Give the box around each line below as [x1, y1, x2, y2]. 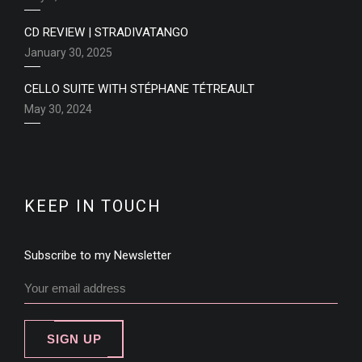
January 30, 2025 [24, 46, 112, 59]
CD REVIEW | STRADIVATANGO [24, 25, 188, 40]
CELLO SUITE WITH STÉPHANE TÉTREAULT [24, 82, 255, 96]
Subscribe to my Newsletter [24, 248, 171, 263]
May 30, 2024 [24, 103, 92, 116]
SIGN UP [47, 332, 102, 346]
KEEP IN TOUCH [24, 196, 162, 216]
